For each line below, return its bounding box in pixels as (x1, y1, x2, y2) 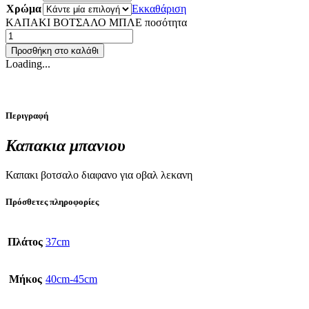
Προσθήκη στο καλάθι (11, 45, 99, 56)
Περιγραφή (6, 110, 48, 121)
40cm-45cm (46, 273, 97, 286)
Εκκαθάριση (132, 2, 186, 14)
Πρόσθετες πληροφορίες (6, 197, 99, 208)
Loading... (6, 57, 50, 70)
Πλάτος (8, 236, 43, 248)
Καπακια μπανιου (6, 137, 126, 155)
